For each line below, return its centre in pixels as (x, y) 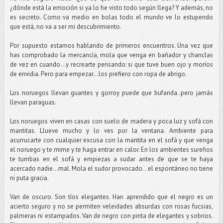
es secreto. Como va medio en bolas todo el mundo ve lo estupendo (111, 17)
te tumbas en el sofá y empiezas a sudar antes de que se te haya (111, 159)
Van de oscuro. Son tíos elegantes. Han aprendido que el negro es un (111, 197)
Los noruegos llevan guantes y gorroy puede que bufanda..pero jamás (111, 93)
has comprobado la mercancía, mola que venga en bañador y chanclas (111, 55)
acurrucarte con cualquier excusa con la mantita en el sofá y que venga (111, 140)
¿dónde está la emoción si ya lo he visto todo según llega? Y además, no (111, 7)
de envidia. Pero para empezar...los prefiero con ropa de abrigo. (98, 74)
